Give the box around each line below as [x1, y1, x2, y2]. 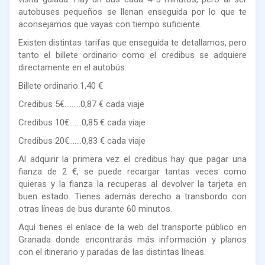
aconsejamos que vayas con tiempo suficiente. [18, 18, 202, 30]
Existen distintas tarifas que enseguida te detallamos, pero [18, 37, 247, 48]
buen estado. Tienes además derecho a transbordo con [18, 190, 247, 202]
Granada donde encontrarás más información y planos [18, 234, 247, 245]
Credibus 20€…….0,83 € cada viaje [18, 135, 146, 146]
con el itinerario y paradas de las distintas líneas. [18, 246, 206, 257]
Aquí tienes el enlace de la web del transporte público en [18, 221, 247, 232]
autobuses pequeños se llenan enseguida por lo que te [18, 6, 247, 17]
